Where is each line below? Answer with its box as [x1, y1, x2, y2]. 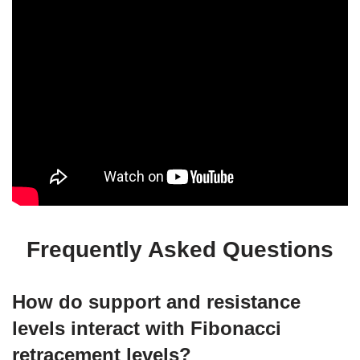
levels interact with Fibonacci [12, 317, 281, 339]
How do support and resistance [12, 290, 301, 313]
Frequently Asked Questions [27, 236, 333, 262]
